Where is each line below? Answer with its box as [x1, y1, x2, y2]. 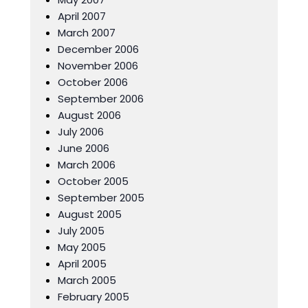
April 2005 [58, 256, 107, 271]
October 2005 [58, 174, 129, 188]
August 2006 [58, 108, 121, 122]
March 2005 [58, 273, 116, 287]
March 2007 [58, 25, 115, 40]
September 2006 [58, 91, 144, 106]
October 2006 [58, 75, 128, 89]
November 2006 [58, 58, 138, 73]
